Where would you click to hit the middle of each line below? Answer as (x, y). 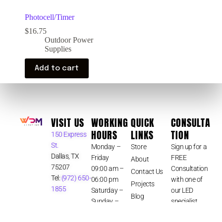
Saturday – (107, 191)
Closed (101, 212)
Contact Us (147, 172)
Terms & (143, 209)
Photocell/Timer (50, 17)
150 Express (69, 135)
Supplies (58, 49)
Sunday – (105, 201)
